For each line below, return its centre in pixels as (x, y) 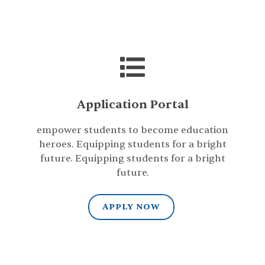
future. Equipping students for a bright (132, 159)
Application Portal (132, 104)
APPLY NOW (131, 207)
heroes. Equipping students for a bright (132, 144)
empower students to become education (132, 130)
